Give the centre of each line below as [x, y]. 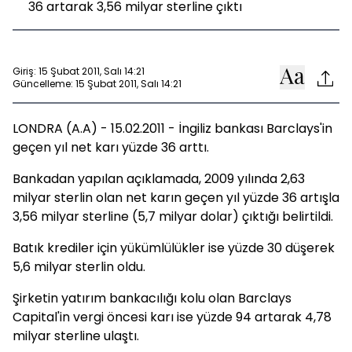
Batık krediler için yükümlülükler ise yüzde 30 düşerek [174, 248]
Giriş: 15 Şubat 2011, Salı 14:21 [79, 71]
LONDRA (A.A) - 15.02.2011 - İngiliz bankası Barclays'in [172, 128]
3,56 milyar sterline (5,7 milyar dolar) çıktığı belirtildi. [173, 216]
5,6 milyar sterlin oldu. [79, 267]
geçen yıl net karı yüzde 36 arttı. [111, 147]
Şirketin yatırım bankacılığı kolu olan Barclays [152, 298]
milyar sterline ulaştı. [76, 336]
